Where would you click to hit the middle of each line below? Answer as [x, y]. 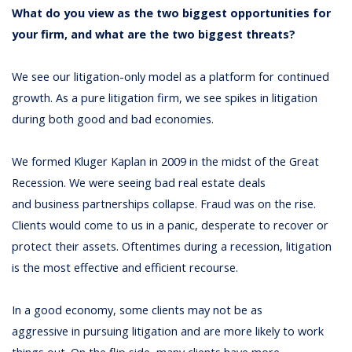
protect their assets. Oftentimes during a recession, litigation [172, 247]
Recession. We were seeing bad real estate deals [139, 183]
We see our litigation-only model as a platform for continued [171, 77]
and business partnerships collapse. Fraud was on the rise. [164, 204]
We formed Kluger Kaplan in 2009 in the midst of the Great [166, 162]
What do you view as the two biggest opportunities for [172, 13]
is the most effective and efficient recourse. [125, 268]
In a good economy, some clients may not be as [137, 310]
